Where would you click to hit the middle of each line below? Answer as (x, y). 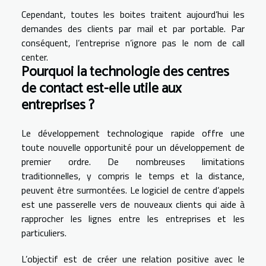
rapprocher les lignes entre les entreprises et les (133, 218)
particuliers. (45, 232)
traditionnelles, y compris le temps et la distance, (133, 175)
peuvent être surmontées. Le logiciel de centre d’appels (133, 190)
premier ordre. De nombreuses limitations (133, 161)
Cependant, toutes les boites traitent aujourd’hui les (133, 14)
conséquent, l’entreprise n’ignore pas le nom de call (133, 42)
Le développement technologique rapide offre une (133, 133)
